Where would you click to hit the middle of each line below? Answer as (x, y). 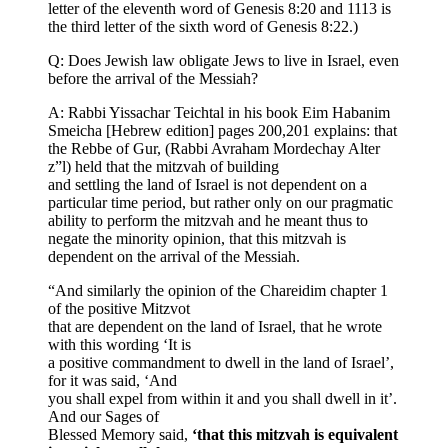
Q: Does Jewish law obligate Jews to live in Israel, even (223, 61)
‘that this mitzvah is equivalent (295, 435)
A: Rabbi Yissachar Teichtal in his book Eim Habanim (219, 113)
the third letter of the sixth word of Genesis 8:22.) (203, 27)
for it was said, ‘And (112, 381)
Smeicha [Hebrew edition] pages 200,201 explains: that (222, 131)
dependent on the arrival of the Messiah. (174, 257)
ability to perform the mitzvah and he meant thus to (208, 221)
